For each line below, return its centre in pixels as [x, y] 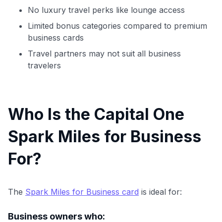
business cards [56, 37]
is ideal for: [160, 192]
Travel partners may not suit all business [104, 53]
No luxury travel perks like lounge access [106, 10]
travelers [44, 65]
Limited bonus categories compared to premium [117, 26]
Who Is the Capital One [96, 114]
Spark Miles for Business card [82, 192]
